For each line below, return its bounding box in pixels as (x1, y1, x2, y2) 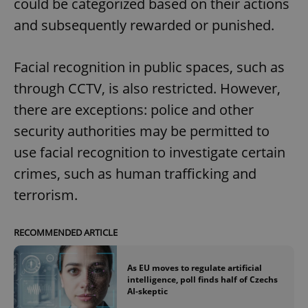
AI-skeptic (127, 285, 168, 298)
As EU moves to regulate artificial (127, 262, 262, 274)
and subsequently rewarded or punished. (14, 15, 274, 34)
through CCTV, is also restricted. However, (14, 78, 280, 98)
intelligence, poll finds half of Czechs (127, 274, 278, 286)
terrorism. (14, 185, 78, 204)
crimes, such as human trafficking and (14, 164, 256, 183)
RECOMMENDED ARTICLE (14, 225, 118, 239)
